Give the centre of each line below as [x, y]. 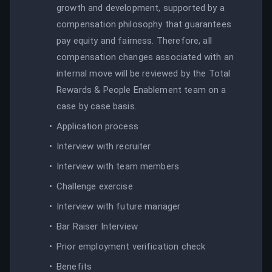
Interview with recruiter [104, 146]
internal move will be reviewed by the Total [144, 73]
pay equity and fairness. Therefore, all [134, 40]
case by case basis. [97, 106]
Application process [97, 126]
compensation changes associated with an [145, 57]
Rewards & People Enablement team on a [141, 90]
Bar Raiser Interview [97, 226]
